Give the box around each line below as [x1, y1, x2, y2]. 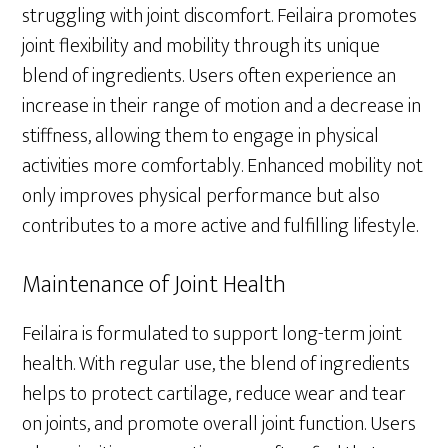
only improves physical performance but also [22, 178, 381, 213]
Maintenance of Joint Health [22, 264, 287, 305]
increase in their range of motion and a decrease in [22, 88, 422, 123]
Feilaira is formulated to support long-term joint [22, 316, 403, 351]
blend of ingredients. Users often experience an [22, 58, 397, 93]
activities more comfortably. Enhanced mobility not [22, 148, 424, 183]
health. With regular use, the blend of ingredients [22, 346, 411, 381]
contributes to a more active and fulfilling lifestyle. [22, 208, 419, 243]
